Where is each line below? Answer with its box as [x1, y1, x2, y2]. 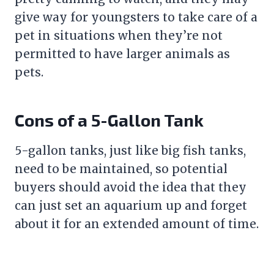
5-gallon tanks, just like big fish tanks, [15, 143, 246, 158]
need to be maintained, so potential [15, 161, 228, 176]
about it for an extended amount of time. [15, 216, 259, 231]
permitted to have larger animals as [15, 46, 230, 61]
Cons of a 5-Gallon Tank [15, 109, 204, 130]
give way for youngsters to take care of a [15, 9, 257, 24]
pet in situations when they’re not [15, 28, 223, 43]
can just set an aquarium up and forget [15, 198, 247, 213]
